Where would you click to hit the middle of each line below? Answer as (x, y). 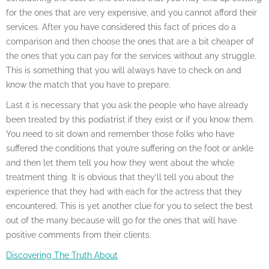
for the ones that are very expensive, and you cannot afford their (131, 13)
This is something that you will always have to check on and (124, 70)
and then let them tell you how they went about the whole (120, 163)
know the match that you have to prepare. (88, 85)
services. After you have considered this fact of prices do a (121, 27)
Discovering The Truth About (62, 255)
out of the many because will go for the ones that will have (121, 220)
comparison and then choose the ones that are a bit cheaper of (130, 41)
